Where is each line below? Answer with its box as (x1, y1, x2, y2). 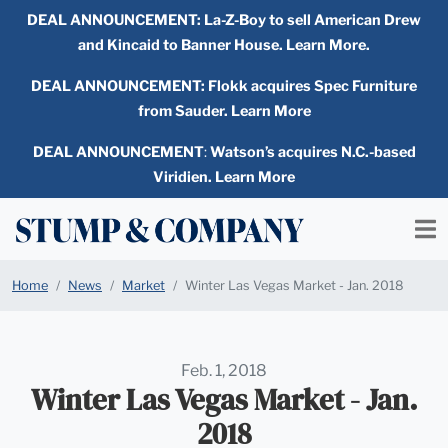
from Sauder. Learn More (137, 102, 311, 120)
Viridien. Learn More (153, 168, 295, 186)
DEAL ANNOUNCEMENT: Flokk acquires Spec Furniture (31, 77, 417, 95)
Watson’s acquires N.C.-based (209, 143, 416, 161)
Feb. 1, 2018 (181, 361, 267, 380)
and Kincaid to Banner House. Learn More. (78, 36, 370, 54)
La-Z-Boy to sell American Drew (204, 11, 421, 29)
